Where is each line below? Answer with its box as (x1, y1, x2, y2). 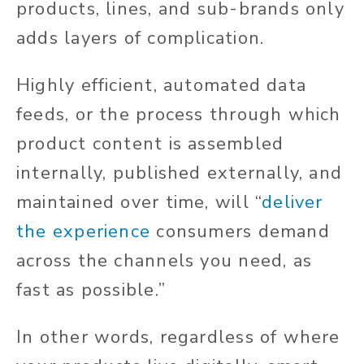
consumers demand (150, 219, 330, 245)
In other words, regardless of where (16, 325, 340, 350)
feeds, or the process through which (16, 102, 341, 128)
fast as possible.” (16, 278, 166, 303)
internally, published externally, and (16, 161, 343, 186)
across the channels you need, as (16, 249, 313, 274)
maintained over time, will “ (16, 190, 262, 215)
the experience (16, 219, 151, 245)
